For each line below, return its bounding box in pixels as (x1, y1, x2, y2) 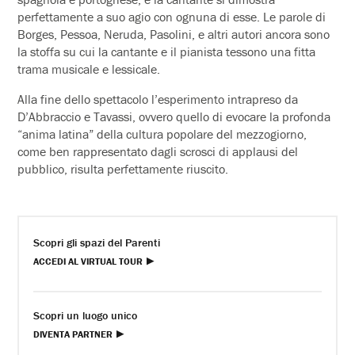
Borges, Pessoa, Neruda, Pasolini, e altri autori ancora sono (17, 25, 330, 42)
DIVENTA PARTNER (33, 327, 113, 340)
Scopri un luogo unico (33, 307, 138, 323)
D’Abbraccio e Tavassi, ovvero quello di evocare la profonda (17, 108, 331, 124)
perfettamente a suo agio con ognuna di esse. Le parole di (17, 8, 326, 25)
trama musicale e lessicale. (17, 60, 161, 77)
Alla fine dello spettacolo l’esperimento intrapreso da (17, 90, 299, 107)
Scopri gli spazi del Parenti (33, 235, 161, 250)
